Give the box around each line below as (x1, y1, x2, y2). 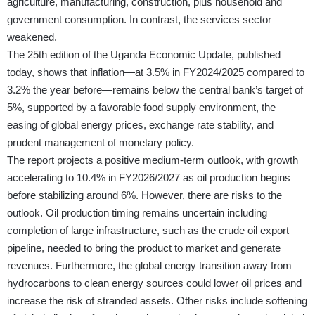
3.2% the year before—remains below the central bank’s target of (7, 84, 303, 96)
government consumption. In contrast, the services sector (7, 13, 271, 26)
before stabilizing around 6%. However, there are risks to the (7, 189, 282, 202)
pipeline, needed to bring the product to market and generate (7, 242, 281, 255)
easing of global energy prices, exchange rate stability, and (7, 119, 274, 131)
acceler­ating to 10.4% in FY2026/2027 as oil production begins (7, 172, 290, 184)
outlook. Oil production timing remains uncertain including (7, 207, 267, 219)
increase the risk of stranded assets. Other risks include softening (7, 295, 307, 307)
